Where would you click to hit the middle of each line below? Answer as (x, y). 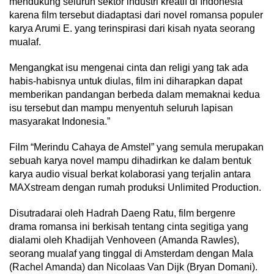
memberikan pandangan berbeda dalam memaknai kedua (135, 94)
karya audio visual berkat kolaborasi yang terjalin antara (130, 174)
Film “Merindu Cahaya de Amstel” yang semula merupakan (136, 147)
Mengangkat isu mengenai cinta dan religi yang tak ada (129, 67)
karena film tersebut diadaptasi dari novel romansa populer (136, 15)
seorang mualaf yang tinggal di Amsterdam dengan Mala (131, 253)
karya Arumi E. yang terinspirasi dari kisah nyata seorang (132, 28)
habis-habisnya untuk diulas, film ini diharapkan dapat (126, 81)
